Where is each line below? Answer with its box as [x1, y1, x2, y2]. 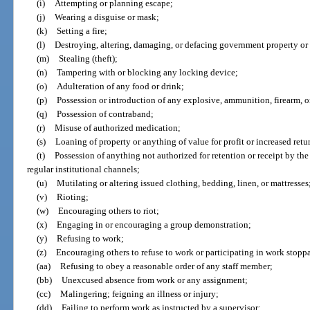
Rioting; [56, 192, 89, 203]
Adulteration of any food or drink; [56, 81, 184, 92]
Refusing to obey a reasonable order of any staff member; [60, 261, 273, 272]
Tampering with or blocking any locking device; [56, 67, 238, 78]
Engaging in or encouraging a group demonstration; [56, 219, 251, 230]
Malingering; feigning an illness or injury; [60, 289, 219, 300]
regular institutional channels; [27, 164, 140, 175]
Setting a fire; [56, 26, 107, 37]
